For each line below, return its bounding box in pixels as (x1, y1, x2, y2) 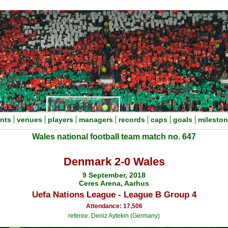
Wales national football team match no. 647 (32, 132, 196, 141)
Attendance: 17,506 (85, 203, 142, 210)
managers (79, 116, 113, 124)
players (48, 116, 73, 124)
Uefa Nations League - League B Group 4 (32, 190, 196, 199)
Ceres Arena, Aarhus (79, 179, 149, 187)
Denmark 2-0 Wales (63, 155, 165, 168)
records (119, 116, 145, 124)
